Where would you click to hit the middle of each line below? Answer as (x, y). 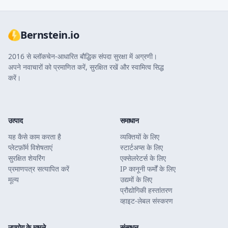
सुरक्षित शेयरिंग (26, 158)
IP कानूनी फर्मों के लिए (148, 169)
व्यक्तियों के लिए (140, 137)
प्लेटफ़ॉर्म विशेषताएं (30, 147)
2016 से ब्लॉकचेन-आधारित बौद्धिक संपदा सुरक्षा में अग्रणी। (83, 56)
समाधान (130, 120)
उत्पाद (16, 120)
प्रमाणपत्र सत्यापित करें (39, 169)
